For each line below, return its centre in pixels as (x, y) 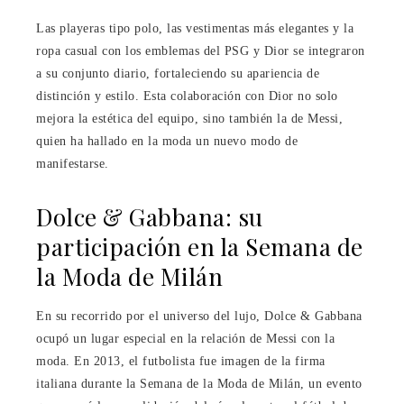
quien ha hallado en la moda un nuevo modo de (167, 141)
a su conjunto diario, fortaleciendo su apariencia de (178, 73)
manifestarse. (73, 163)
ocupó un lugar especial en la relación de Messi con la (185, 338)
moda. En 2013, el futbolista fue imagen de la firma (181, 361)
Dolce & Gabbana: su (150, 216)
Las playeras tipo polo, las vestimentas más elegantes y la (195, 28)
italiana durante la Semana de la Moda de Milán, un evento (199, 383)
